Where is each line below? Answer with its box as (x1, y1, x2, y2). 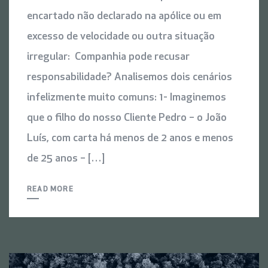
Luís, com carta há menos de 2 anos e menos (27, 132, 233, 144)
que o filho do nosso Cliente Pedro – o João (27, 112, 227, 124)
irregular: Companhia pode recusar (27, 51, 190, 63)
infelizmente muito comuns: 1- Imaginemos (27, 92, 226, 103)
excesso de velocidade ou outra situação (27, 31, 215, 42)
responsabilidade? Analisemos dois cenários (27, 71, 232, 83)
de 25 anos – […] (27, 153, 105, 165)
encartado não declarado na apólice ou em (27, 10, 221, 22)
